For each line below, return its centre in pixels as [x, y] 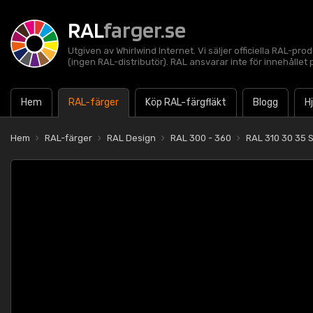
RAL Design [131, 138]
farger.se [145, 30]
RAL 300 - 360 [201, 138]
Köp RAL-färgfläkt [186, 102]
